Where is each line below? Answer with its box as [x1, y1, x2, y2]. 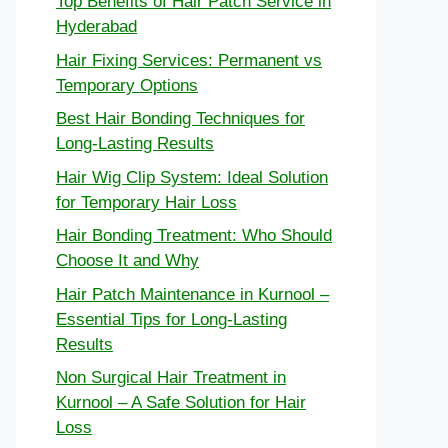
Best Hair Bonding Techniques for [56, 109, 305, 129]
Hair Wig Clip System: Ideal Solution [56, 167, 328, 187]
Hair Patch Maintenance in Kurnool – [56, 284, 329, 304]
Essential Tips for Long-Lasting [56, 309, 287, 329]
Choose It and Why [56, 251, 199, 271]
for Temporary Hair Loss [56, 192, 237, 212]
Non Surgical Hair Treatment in [56, 368, 286, 388]
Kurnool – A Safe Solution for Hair [56, 393, 306, 413]
